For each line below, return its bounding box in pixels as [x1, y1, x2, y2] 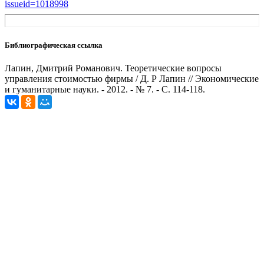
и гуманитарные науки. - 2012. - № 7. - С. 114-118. [5, 84, 205, 94]
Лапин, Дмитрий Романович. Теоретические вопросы [5, 62, 222, 73]
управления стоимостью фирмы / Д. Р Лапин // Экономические [5, 73, 259, 84]
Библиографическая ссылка [5, 40, 103, 49]
